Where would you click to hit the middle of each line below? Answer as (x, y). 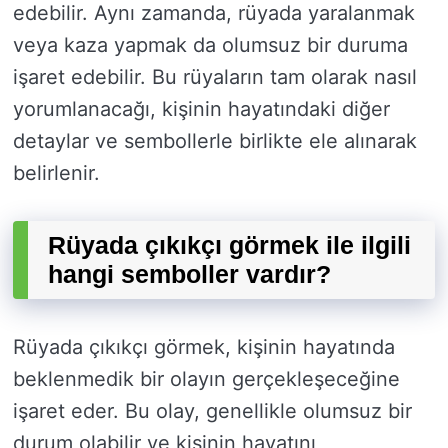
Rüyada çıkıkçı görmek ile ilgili (229, 245)
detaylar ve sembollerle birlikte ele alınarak (215, 141)
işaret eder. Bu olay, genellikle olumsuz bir (212, 411)
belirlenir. (56, 173)
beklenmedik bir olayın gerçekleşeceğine (206, 379)
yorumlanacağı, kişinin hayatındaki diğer (201, 109)
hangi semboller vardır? (189, 274)
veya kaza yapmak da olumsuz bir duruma (210, 45)
